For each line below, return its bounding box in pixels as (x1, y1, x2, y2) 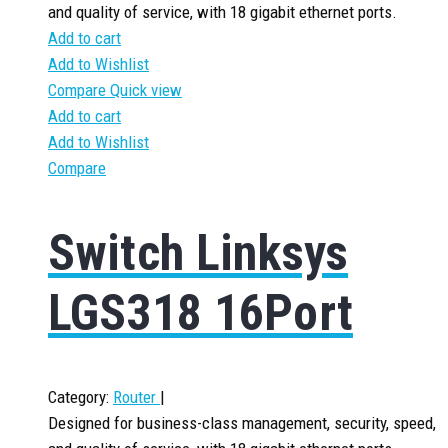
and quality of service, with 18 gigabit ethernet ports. (48, 2, 397, 22)
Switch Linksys (48, 223, 349, 282)
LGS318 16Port (48, 283, 353, 342)
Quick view (110, 80, 182, 100)
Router (113, 387, 160, 407)
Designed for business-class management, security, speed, (48, 413, 436, 433)
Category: (48, 387, 109, 407)
